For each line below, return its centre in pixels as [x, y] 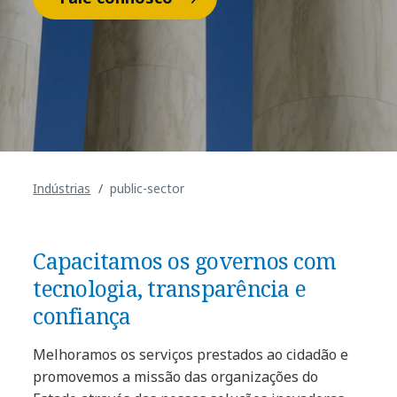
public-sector [148, 188]
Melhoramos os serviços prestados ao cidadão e [191, 354]
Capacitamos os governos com [185, 260]
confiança [82, 315]
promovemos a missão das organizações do [176, 376]
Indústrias [62, 188]
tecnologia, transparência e [170, 288]
